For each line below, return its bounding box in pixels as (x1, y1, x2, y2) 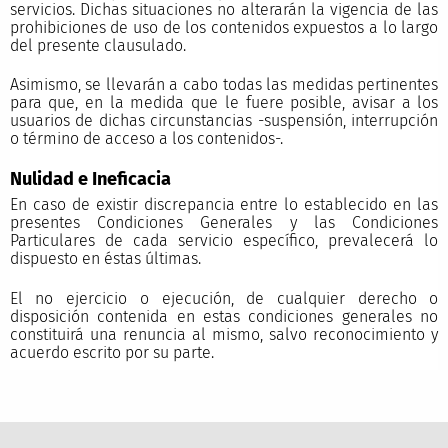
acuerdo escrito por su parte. (9, 342, 214, 362)
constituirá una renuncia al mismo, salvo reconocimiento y (9, 324, 439, 344)
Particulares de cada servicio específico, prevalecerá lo (9, 231, 439, 251)
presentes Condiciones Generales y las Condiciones (9, 213, 439, 233)
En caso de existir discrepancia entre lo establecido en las (9, 195, 439, 215)
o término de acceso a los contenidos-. (9, 128, 283, 148)
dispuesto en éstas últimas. (9, 249, 201, 269)
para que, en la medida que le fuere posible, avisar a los (9, 92, 439, 112)
